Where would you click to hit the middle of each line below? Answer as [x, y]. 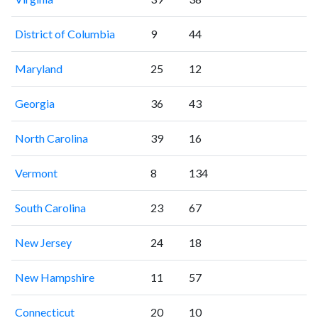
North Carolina [51, 138]
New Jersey [43, 242]
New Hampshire [54, 277]
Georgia [34, 103]
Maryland [38, 68]
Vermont [36, 172]
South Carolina [50, 207]
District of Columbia [65, 33]
